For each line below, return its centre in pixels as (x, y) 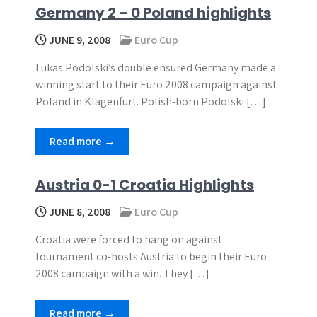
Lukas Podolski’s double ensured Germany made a (156, 68)
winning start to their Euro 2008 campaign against (156, 85)
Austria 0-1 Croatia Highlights (145, 185)
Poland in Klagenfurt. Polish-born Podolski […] (151, 102)
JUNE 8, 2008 (79, 212)
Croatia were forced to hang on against (129, 240)
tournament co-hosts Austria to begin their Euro (151, 257)
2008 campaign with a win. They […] (122, 273)
